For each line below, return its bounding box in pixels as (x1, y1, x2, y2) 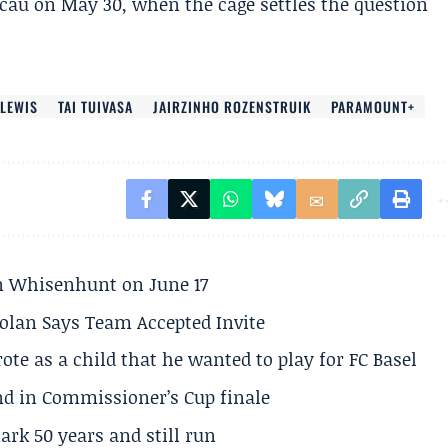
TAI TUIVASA (58, 96, 134, 117)
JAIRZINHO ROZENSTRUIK (153, 96, 312, 117)
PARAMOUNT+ (331, 96, 416, 117)
